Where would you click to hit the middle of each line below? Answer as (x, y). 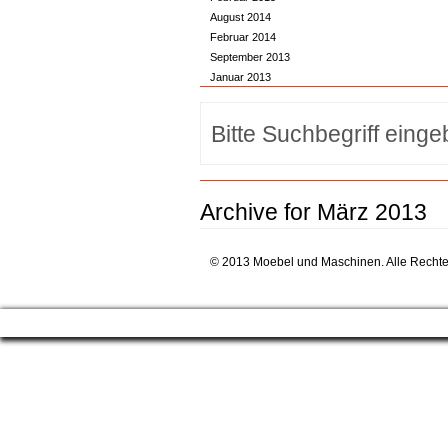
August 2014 (240, 17)
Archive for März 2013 (313, 212)
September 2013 (249, 57)
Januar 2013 (240, 77)
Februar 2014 (242, 37)
